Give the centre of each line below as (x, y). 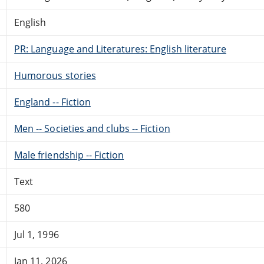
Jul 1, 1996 (37, 234)
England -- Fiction (52, 102)
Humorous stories (55, 75)
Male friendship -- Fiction (69, 155)
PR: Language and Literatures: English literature (121, 49)
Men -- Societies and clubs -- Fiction (92, 128)
